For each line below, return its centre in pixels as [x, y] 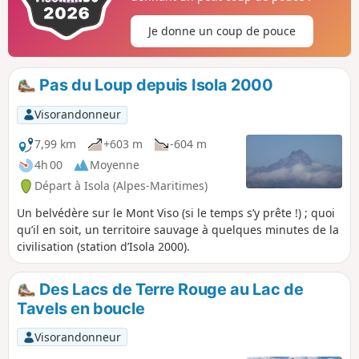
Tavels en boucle [81, 308]
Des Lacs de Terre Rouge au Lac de [169, 289]
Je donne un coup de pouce [222, 31]
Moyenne [115, 165]
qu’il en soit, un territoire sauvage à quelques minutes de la [178, 229]
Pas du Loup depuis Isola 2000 [154, 85]
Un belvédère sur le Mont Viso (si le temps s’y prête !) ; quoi [176, 212]
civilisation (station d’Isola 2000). [103, 246]
